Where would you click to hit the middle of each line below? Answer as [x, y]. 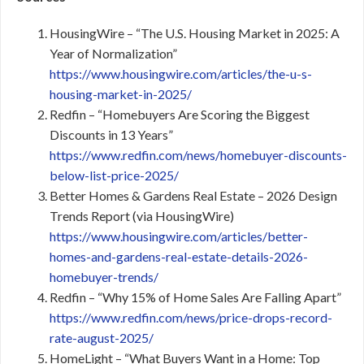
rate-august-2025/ [102, 338]
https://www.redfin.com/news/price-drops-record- [191, 317]
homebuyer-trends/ [104, 277]
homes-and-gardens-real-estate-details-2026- [179, 256]
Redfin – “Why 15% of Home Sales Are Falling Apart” [195, 297]
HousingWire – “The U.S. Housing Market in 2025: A [195, 33]
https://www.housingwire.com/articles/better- [179, 236]
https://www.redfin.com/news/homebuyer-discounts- [198, 155]
